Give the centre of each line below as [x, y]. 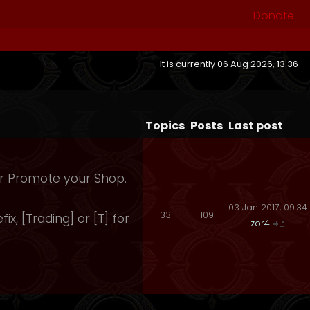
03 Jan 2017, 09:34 [268, 207]
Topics [165, 126]
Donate [274, 15]
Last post [256, 126]
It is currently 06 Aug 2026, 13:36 [231, 64]
